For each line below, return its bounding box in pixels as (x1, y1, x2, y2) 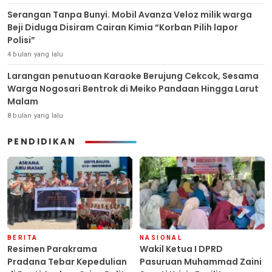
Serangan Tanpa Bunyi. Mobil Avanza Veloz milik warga (7, 8, 252, 21)
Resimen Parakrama (7, 242, 97, 255)
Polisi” (7, 34, 35, 47)
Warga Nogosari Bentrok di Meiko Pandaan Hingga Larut (7, 83, 259, 95)
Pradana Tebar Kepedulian (7, 255, 127, 268)
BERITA (7, 234, 38, 241)
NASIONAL (140, 234, 183, 241)
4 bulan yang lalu (7, 50, 64, 59)
